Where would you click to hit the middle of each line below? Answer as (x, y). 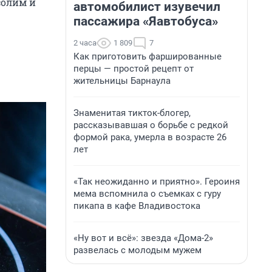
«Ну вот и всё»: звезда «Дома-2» (143, 238)
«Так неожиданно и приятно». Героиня (157, 182)
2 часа (85, 43)
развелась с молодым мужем (138, 250)
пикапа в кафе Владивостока (137, 206)
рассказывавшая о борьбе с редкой (151, 125)
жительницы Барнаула (122, 81)
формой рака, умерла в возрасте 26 (150, 137)
